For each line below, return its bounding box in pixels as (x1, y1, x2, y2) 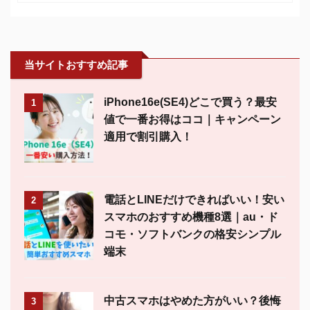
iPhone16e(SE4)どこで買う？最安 (104, 95, 277, 108)
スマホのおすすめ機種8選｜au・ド (104, 210, 278, 223)
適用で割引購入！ (104, 130, 192, 143)
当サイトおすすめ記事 (24, 58, 128, 71)
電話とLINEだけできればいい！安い (104, 193, 284, 206)
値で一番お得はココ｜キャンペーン (104, 113, 281, 125)
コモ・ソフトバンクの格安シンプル (104, 228, 281, 240)
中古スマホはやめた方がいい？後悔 (104, 294, 281, 307)
